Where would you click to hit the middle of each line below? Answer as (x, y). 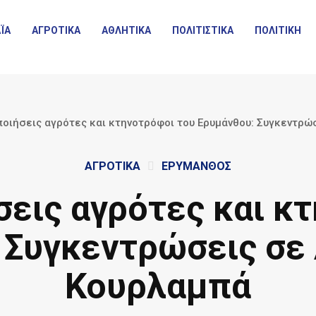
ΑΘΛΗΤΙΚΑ (127, 30)
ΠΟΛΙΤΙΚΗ (278, 30)
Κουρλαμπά (158, 286)
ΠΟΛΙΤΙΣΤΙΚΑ (203, 30)
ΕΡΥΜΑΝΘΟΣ (196, 166)
